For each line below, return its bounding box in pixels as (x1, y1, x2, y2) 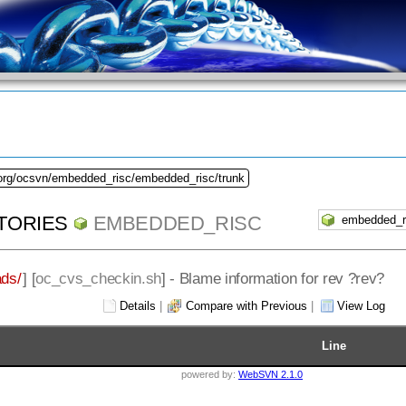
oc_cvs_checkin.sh (35, 268, 162, 287)
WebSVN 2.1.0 (238, 368, 303, 380)
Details (119, 298, 156, 313)
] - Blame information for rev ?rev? (161, 268, 385, 287)
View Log (336, 298, 385, 313)
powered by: (181, 368, 238, 380)
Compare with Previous (185, 298, 307, 313)
